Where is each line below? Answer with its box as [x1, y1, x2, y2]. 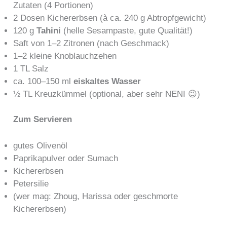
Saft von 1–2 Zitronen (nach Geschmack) [13, 38, 170, 48]
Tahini [36, 25, 61, 35]
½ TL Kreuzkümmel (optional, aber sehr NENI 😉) [13, 89, 201, 99]
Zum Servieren [13, 115, 72, 124]
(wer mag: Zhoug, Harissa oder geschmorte [13, 192, 178, 202]
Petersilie [13, 179, 49, 189]
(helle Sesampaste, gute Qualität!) [61, 25, 193, 35]
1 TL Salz [13, 63, 49, 73]
